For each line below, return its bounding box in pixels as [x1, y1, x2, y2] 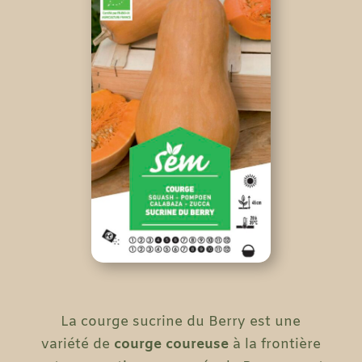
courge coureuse [113, 335, 229, 354]
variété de [40, 335, 114, 354]
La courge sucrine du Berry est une [61, 313, 301, 331]
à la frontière [228, 335, 321, 354]
